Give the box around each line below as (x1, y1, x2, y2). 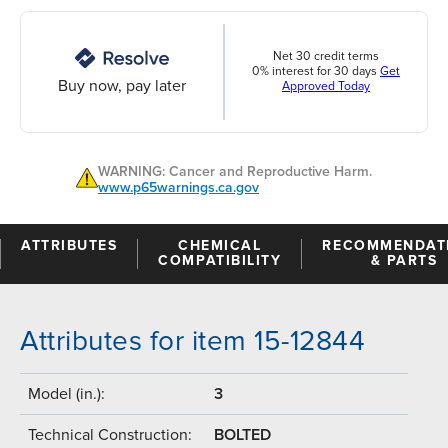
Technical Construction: (28, 424, 192, 445)
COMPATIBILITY (158, 251, 282, 269)
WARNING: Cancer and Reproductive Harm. (98, 162, 372, 180)
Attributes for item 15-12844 (20, 323, 365, 358)
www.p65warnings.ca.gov (98, 178, 259, 196)
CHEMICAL (178, 236, 262, 254)
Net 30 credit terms (273, 49, 379, 65)
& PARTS (370, 251, 438, 269)
